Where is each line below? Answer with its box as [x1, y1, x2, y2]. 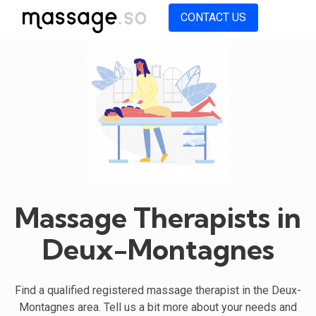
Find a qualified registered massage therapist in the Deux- [15, 283, 301, 297]
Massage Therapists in [15, 200, 301, 235]
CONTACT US [180, 11, 246, 24]
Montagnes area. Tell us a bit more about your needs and [19, 300, 297, 314]
